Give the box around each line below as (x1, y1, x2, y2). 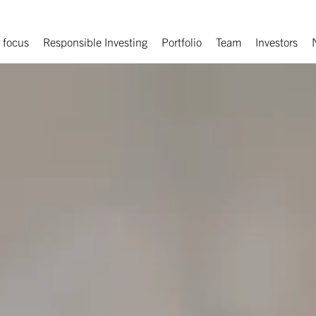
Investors (255, 35, 298, 49)
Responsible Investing (42, 35, 147, 49)
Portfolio (161, 35, 202, 49)
